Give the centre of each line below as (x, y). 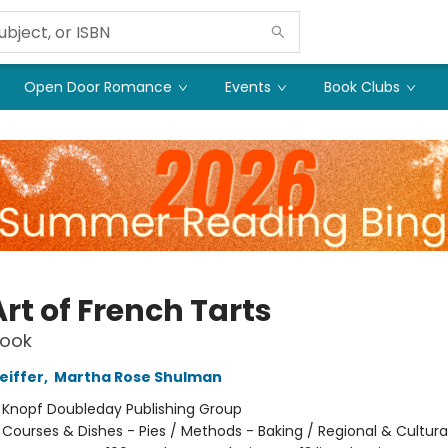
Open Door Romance (98, 87)
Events (248, 87)
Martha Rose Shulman (137, 376)
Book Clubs (362, 87)
